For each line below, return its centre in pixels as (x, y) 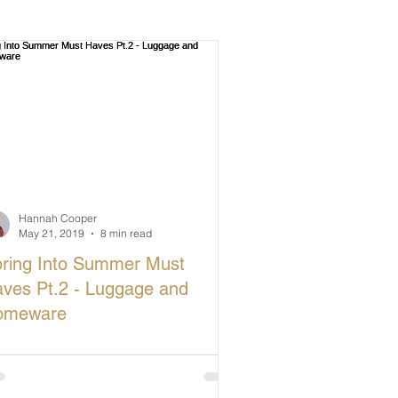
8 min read (126, 234)
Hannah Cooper (58, 219)
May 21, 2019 (52, 234)
